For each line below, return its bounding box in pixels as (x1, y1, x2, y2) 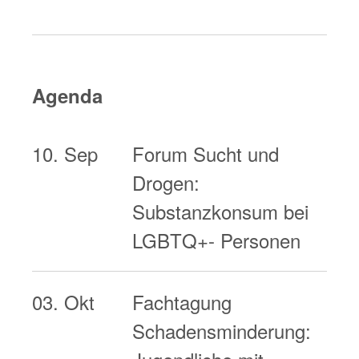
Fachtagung (132, 288, 232, 316)
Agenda (32, 81, 103, 109)
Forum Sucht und (132, 139, 280, 167)
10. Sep (32, 139, 98, 167)
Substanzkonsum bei (132, 197, 309, 225)
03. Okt (32, 288, 95, 316)
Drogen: (132, 168, 200, 196)
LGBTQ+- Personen (132, 226, 301, 254)
